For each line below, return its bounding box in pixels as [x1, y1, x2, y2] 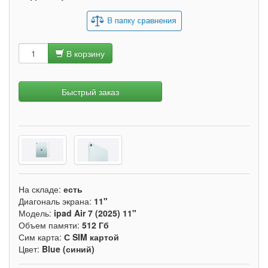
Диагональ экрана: [19, 195, 94, 208]
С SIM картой [64, 231, 119, 243]
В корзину [64, 47, 105, 59]
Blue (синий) [42, 243, 95, 255]
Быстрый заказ [62, 85, 119, 98]
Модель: [19, 207, 54, 220]
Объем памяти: [19, 219, 82, 232]
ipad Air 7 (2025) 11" [54, 207, 136, 220]
